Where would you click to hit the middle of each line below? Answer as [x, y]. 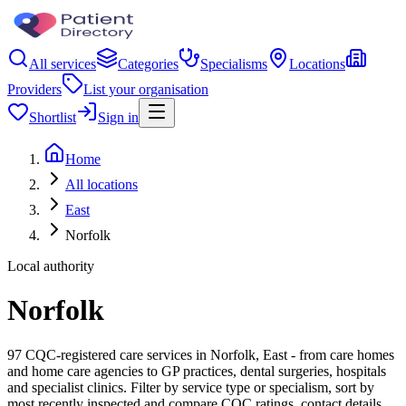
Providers [34, 89]
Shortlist [53, 117]
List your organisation [146, 89]
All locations [101, 184]
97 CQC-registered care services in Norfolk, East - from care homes [201, 354]
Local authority [51, 266]
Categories [148, 64]
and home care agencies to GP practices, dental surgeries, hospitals [197, 371]
